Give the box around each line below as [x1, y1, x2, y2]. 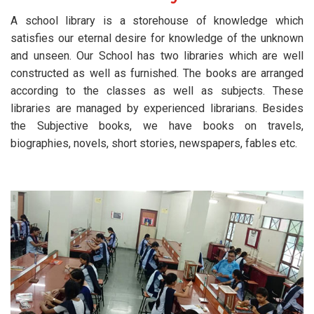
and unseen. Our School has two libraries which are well [11, 49, 303, 63]
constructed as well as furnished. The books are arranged [11, 67, 303, 81]
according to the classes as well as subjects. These [11, 84, 303, 98]
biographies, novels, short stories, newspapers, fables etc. [11, 137, 297, 151]
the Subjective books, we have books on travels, [11, 119, 303, 133]
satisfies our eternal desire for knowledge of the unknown [11, 32, 303, 46]
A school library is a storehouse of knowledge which [11, 14, 303, 28]
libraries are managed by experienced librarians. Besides [11, 102, 303, 116]
